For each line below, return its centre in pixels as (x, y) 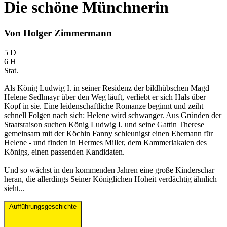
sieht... (14, 188)
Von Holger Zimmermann (58, 33)
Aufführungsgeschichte (43, 207)
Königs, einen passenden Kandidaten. (64, 152)
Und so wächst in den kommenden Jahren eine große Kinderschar (109, 170)
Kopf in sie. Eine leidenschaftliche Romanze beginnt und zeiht (104, 106)
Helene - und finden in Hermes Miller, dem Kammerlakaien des (105, 143)
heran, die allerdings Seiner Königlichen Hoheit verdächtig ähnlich (110, 179)
